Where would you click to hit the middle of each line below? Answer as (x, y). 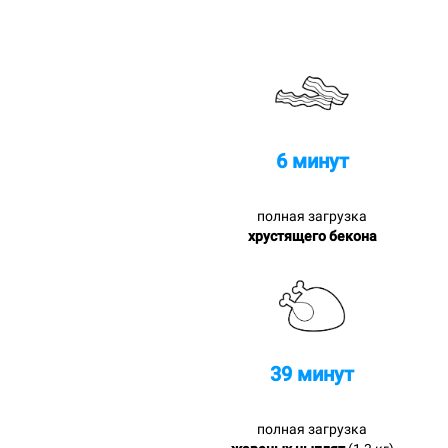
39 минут (312, 373)
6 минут (312, 160)
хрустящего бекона (312, 235)
